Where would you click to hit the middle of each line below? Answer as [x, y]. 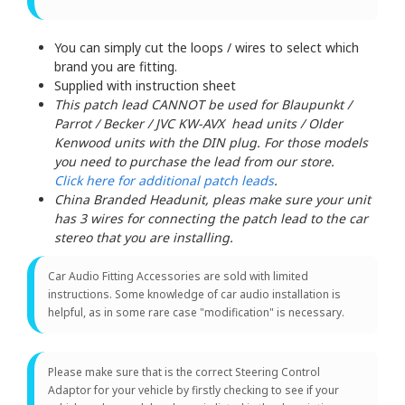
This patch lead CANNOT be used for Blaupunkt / [203, 105]
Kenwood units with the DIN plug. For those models [211, 143]
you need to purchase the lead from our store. [196, 162]
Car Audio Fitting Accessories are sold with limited [178, 277]
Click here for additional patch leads [164, 181]
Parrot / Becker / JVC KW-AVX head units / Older [198, 124]
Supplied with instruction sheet [145, 86]
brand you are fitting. [116, 67]
